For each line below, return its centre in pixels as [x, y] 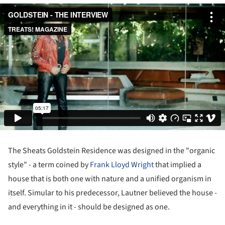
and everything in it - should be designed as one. [89, 207]
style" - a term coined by [49, 165]
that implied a [178, 165]
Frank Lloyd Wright [122, 165]
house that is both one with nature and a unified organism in [110, 179]
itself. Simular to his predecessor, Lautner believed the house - [113, 193]
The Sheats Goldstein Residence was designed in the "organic [111, 151]
